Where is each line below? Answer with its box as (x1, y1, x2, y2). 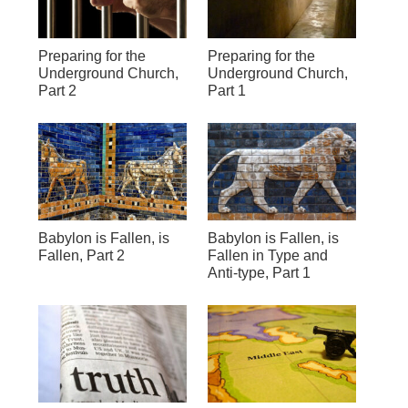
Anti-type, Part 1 (207, 265, 311, 281)
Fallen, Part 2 (37, 248, 125, 264)
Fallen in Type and (207, 248, 328, 264)
